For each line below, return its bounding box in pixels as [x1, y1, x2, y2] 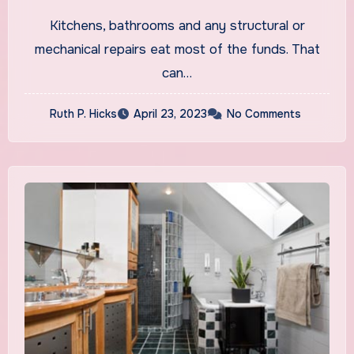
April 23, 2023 [134, 106, 207, 121]
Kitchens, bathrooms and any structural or [49, 17, 305, 34]
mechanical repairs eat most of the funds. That [34, 40, 320, 58]
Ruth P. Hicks [50, 106, 117, 121]
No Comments [227, 106, 301, 121]
